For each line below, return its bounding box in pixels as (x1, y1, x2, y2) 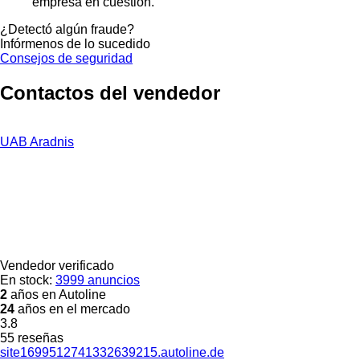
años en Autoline (7, 287, 106, 301)
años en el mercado (14, 301, 130, 316)
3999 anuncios (55, 272, 140, 287)
